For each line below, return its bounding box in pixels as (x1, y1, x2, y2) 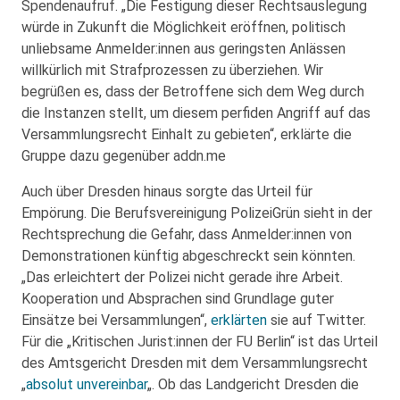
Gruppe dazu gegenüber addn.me (21, 146, 226, 164)
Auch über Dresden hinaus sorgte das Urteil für (21, 182, 312, 200)
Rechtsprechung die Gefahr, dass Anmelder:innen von (21, 225, 352, 243)
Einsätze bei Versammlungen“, (21, 311, 211, 329)
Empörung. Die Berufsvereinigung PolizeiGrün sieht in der (21, 204, 372, 221)
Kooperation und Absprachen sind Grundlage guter (21, 289, 334, 307)
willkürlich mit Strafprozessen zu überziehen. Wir (21, 61, 323, 79)
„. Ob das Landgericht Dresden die (147, 375, 359, 393)
